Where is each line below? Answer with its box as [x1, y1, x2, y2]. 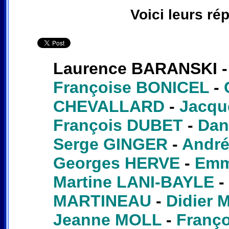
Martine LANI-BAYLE [53, 173, 214, 191]
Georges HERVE [53, 154, 180, 172]
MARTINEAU [53, 192, 151, 210]
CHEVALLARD [53, 97, 165, 116]
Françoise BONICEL [53, 78, 209, 97]
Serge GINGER [53, 135, 168, 153]
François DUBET [53, 116, 183, 134]
